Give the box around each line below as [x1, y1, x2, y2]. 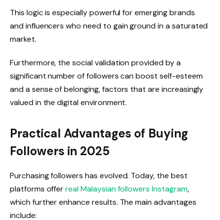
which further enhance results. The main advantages [10, 197, 196, 208]
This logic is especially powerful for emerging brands [10, 7, 195, 18]
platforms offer [10, 184, 66, 194]
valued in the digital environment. [10, 97, 127, 108]
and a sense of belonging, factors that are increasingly [10, 84, 204, 94]
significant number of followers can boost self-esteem [10, 71, 203, 81]
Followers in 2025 [10, 143, 110, 159]
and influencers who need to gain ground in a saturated [10, 21, 208, 31]
